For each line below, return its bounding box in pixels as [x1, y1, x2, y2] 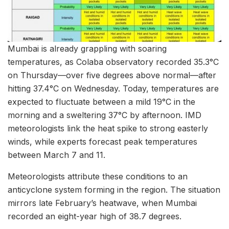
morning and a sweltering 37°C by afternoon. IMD [8, 109, 201, 120]
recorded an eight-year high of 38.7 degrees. [8, 211, 181, 221]
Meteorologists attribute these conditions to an [8, 171, 188, 181]
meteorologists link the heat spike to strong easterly [8, 123, 208, 133]
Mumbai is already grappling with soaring [8, 43, 167, 54]
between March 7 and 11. [8, 149, 105, 160]
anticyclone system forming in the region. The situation [8, 184, 220, 195]
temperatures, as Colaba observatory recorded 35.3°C [8, 56, 219, 67]
